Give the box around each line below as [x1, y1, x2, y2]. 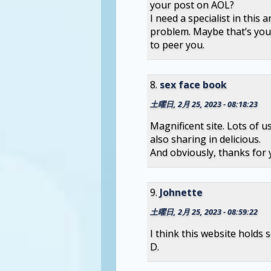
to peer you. [149, 38, 204, 52]
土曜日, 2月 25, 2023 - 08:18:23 [149, 98, 258, 109]
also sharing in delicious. [149, 132, 261, 146]
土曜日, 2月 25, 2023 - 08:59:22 [149, 206, 258, 217]
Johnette [159, 185, 203, 199]
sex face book [159, 78, 227, 92]
